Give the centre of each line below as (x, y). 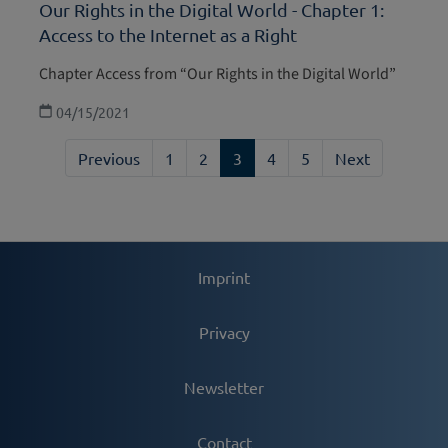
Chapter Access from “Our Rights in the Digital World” (217, 73)
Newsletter (224, 386)
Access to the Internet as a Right (168, 34)
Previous (109, 157)
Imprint (224, 276)
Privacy (224, 331)
